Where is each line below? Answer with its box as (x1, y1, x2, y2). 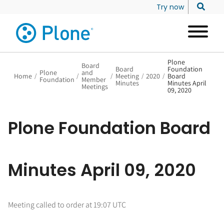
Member (81, 75, 106, 84)
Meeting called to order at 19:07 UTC (8, 199, 126, 210)
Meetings (81, 82, 108, 91)
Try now (156, 2, 184, 12)
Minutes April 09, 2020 (8, 158, 196, 182)
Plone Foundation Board (8, 116, 210, 140)
